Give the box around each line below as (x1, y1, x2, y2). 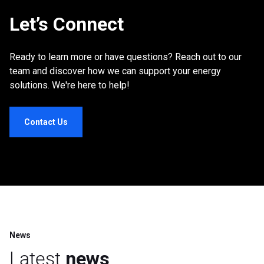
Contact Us (24, 117, 68, 127)
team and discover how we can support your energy (9, 65, 221, 77)
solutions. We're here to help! (9, 80, 130, 91)
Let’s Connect (9, 13, 124, 36)
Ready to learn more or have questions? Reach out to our (9, 51, 242, 63)
